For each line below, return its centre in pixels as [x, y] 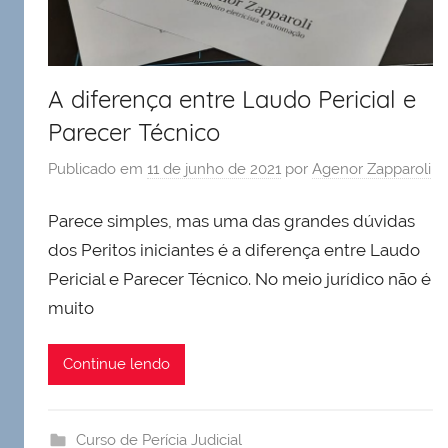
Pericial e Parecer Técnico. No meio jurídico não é [239, 278]
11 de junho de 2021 [214, 169]
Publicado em [97, 169]
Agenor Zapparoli [371, 169]
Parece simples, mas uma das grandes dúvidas [231, 220]
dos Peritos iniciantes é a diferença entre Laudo [234, 249]
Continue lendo [116, 364]
